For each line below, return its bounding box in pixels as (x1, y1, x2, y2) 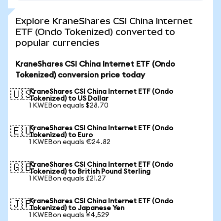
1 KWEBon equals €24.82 (29, 139, 110, 146)
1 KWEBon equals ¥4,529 (29, 212, 110, 219)
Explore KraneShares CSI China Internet (15, 16, 192, 26)
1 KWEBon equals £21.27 (29, 175, 106, 182)
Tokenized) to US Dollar (29, 95, 109, 102)
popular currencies (15, 37, 100, 48)
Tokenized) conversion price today (15, 71, 145, 79)
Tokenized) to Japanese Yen (29, 205, 124, 212)
